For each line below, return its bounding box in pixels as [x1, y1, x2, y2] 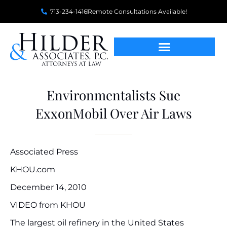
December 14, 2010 [10, 182, 87, 192]
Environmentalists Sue [47, 86, 180, 104]
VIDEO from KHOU [10, 200, 86, 210]
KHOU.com [10, 165, 55, 174]
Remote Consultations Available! [88, 8, 187, 15]
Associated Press [10, 147, 78, 157]
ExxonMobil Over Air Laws [35, 104, 192, 122]
